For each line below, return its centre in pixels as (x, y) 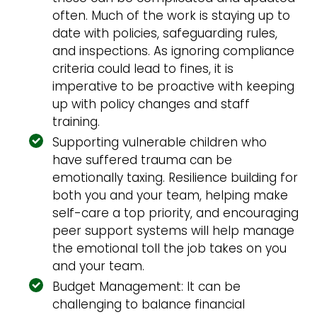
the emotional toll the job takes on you (170, 248)
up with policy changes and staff (151, 104)
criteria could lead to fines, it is (143, 68)
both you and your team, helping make (171, 195)
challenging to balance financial (149, 304)
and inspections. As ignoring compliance (174, 51)
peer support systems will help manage (174, 230)
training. (76, 121)
